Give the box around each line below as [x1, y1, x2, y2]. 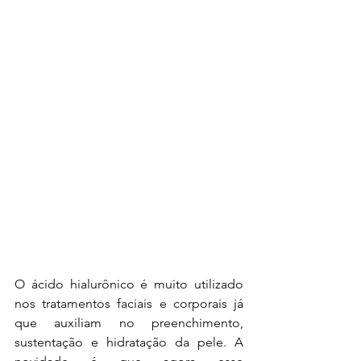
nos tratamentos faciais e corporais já [15, 296, 243, 311]
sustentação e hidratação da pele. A [15, 334, 243, 350]
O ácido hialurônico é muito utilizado [15, 276, 243, 292]
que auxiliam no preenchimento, [15, 315, 243, 330]
